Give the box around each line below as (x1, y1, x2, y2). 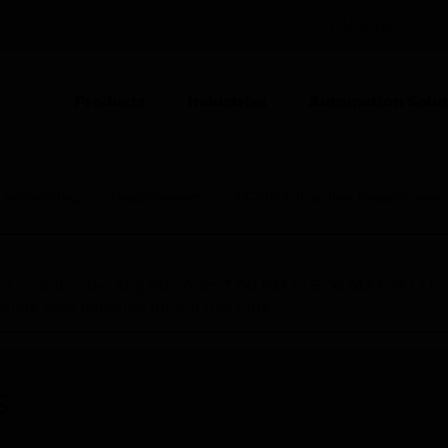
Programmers (111, 188, 201, 205)
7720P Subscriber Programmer (233, 188, 441, 205)
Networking (3, 188, 79, 205)
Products (74, 91, 146, 111)
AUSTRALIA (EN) (293, 16, 405, 33)
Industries (187, 91, 267, 111)
